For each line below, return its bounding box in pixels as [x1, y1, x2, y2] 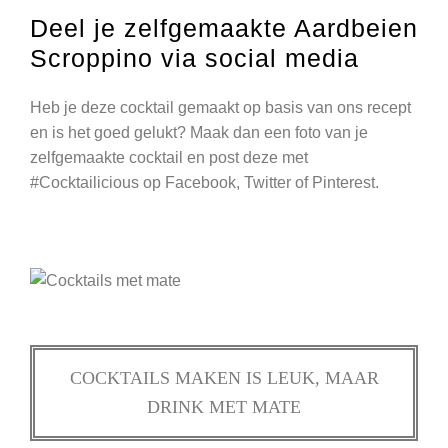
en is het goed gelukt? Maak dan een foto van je [30, 123, 368, 141]
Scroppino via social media [30, 43, 359, 72]
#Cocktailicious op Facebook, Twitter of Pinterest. [30, 173, 379, 191]
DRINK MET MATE [147, 396, 301, 417]
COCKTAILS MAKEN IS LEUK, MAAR [69, 367, 379, 388]
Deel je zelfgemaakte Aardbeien [30, 13, 418, 42]
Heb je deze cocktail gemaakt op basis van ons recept [30, 98, 411, 116]
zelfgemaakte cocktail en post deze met [30, 148, 308, 166]
